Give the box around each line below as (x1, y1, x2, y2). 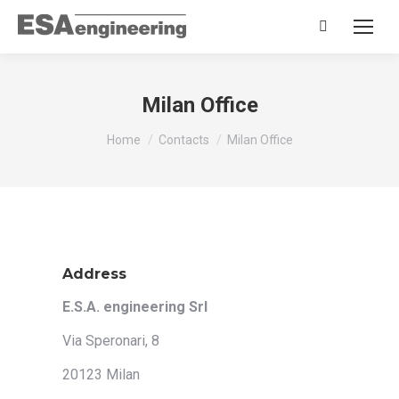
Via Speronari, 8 (62, 332, 159, 349)
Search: (319, 23, 364, 40)
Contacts (158, 133, 209, 147)
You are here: (106, 124, 186, 141)
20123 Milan (62, 366, 140, 383)
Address (62, 265, 126, 282)
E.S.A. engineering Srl (62, 298, 208, 315)
